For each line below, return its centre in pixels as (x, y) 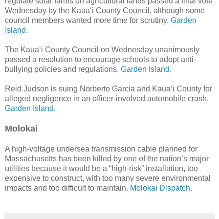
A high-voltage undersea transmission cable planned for (101, 149)
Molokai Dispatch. (161, 188)
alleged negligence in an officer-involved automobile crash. (107, 98)
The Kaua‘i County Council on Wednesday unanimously (102, 49)
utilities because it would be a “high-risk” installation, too (101, 168)
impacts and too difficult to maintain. (67, 188)
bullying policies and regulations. (63, 69)
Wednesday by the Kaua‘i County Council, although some (105, 10)
